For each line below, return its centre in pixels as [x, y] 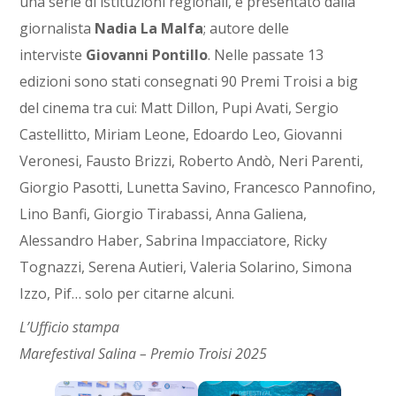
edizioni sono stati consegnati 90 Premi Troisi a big [189, 82]
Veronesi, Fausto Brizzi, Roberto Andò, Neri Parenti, [192, 161]
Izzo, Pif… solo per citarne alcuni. [129, 294]
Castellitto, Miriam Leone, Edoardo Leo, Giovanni [181, 135]
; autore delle [247, 29]
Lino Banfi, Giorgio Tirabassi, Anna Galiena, [164, 214]
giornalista [57, 29]
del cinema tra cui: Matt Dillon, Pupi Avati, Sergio [179, 108]
